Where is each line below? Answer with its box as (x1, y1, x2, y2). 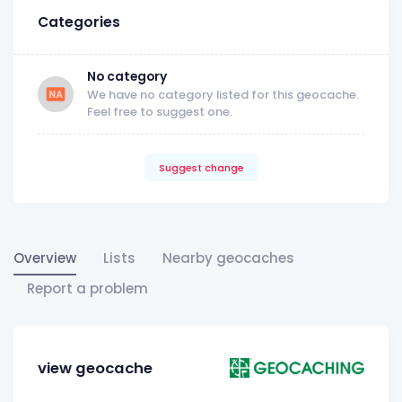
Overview (13, 249, 76, 268)
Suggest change (158, 160, 244, 175)
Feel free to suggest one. (87, 103, 232, 120)
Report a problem (27, 279, 148, 299)
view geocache (38, 357, 153, 379)
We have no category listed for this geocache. (87, 86, 359, 103)
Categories (38, 13, 120, 31)
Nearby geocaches (162, 249, 294, 268)
